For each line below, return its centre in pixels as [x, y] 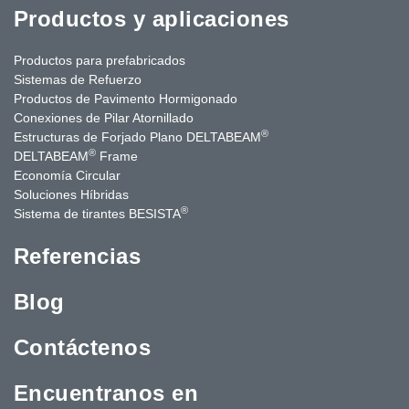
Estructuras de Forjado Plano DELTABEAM [137, 136]
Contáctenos [83, 347]
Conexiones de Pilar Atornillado [104, 117]
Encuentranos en [106, 393]
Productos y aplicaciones [152, 18]
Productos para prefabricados [100, 60]
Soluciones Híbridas [71, 194]
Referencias [78, 256]
